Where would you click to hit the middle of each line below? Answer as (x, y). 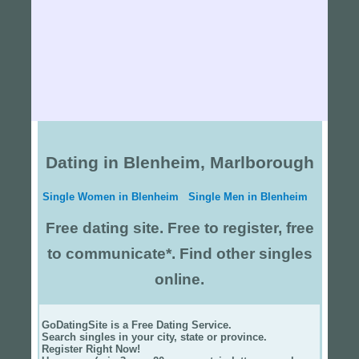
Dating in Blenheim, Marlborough (179, 163)
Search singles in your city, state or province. (159, 337)
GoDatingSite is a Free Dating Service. (137, 325)
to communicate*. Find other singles (179, 253)
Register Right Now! (91, 349)
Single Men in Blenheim (248, 196)
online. (179, 279)
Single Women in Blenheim (110, 196)
